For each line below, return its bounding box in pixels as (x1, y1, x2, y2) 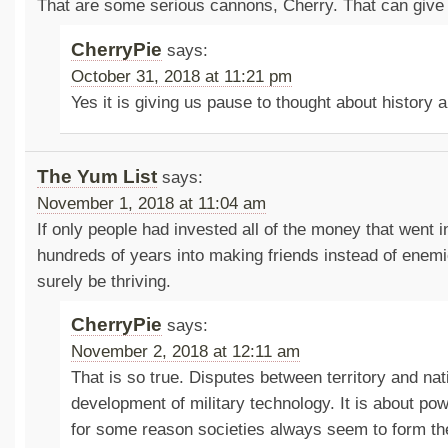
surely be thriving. (36, 271, 171, 291)
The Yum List (36, 165, 157, 187)
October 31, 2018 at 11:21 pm (71, 66, 293, 86)
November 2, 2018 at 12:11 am (71, 342, 301, 362)
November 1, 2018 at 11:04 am (36, 193, 266, 213)
